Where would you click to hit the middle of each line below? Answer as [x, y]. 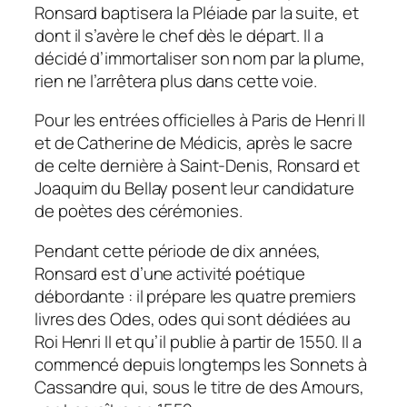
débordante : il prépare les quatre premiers [195, 296]
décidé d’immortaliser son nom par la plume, [200, 58]
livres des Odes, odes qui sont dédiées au [193, 318]
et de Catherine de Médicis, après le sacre [194, 143]
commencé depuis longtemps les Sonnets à [201, 364]
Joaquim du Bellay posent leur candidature [194, 189]
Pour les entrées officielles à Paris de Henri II [200, 120]
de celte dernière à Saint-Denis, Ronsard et [197, 166]
